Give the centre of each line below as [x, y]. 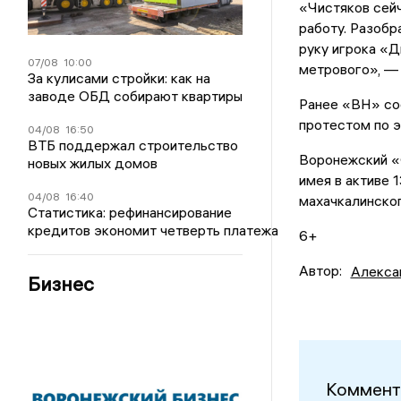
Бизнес [61, 284]
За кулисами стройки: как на [119, 78]
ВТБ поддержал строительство [133, 145]
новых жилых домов [93, 163]
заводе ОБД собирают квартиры [136, 96]
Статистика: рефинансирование [130, 212]
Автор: [320, 271]
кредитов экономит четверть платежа [154, 230]
